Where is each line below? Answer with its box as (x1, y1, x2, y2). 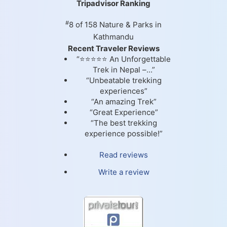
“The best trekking (90, 118, 157, 128)
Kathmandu (93, 32, 134, 42)
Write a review (98, 167, 149, 177)
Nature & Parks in (99, 20, 162, 30)
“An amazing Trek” (91, 97, 157, 107)
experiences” (100, 86, 147, 96)
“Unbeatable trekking (86, 75, 162, 86)
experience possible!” (85, 129, 163, 139)
